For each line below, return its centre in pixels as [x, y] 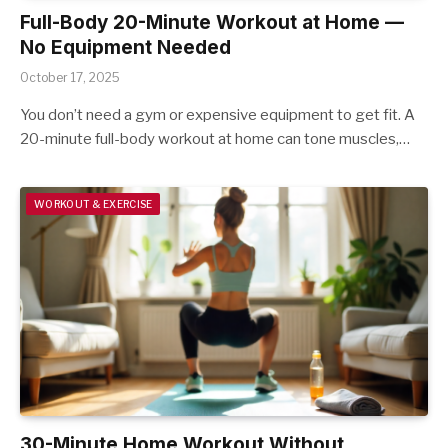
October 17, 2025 [70, 77]
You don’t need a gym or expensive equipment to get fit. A [217, 114]
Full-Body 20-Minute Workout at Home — [212, 22]
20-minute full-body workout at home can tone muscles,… [215, 138]
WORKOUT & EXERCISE [93, 203]
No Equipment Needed [125, 47]
